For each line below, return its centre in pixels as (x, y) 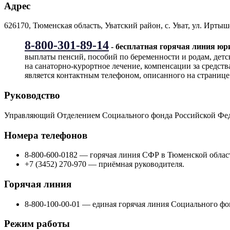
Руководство (32, 95)
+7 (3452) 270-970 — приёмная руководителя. (104, 164)
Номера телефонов (46, 135)
